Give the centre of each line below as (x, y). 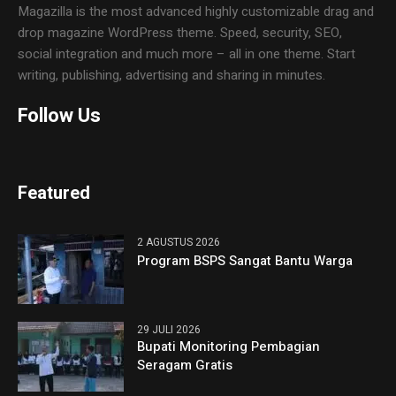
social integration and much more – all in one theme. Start (187, 53)
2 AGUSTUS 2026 (179, 242)
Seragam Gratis (185, 365)
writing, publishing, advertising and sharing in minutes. (172, 75)
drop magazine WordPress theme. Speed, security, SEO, (180, 32)
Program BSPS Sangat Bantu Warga (245, 260)
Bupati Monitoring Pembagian (229, 346)
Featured (54, 193)
